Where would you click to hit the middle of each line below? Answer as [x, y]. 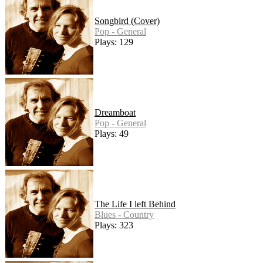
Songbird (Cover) [127, 21]
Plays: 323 [114, 225]
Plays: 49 [112, 134]
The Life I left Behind [135, 204]
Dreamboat [115, 113]
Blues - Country [124, 215]
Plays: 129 [114, 42]
